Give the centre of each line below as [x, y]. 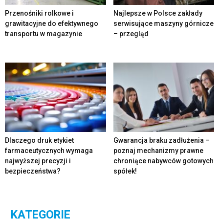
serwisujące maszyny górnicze [163, 24]
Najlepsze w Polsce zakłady [158, 13]
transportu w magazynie [44, 34]
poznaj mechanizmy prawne [158, 151]
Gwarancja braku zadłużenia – [161, 141]
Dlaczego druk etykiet [39, 141]
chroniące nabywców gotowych [163, 161]
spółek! [125, 171]
